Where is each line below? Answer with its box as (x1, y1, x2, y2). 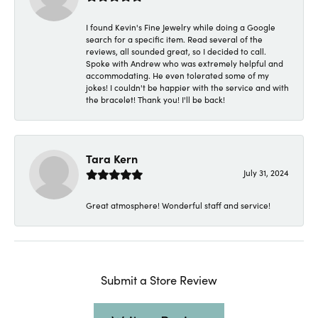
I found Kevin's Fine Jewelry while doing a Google (86, 21, 275, 33)
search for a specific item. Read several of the (86, 33, 263, 45)
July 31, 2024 (243, 166, 289, 178)
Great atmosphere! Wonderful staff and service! (86, 199, 270, 211)
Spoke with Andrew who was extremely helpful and (86, 57, 283, 69)
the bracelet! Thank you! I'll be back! (86, 93, 225, 105)
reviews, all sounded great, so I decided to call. (86, 45, 266, 57)
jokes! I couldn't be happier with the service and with (86, 81, 289, 93)
